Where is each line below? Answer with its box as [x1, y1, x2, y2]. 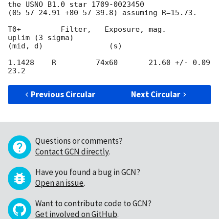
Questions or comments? [35, 135, 123, 147]
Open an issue [35, 177, 84, 189]
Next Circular [131, 89, 181, 100]
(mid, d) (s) [8, 42, 122, 51]
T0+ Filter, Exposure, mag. [8, 25, 166, 34]
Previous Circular [31, 89, 96, 100]
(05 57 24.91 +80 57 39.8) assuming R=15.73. [8, 8, 197, 18]
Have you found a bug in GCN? [35, 167, 140, 178]
